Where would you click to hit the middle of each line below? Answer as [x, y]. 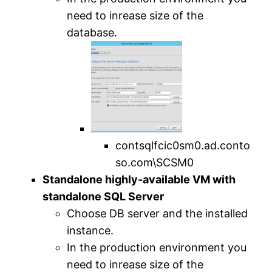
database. [92, 32]
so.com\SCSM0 [155, 162]
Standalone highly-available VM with [139, 179]
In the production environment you [157, 247]
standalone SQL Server [104, 196]
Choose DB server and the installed [158, 213]
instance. [90, 230]
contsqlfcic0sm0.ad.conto [183, 145]
